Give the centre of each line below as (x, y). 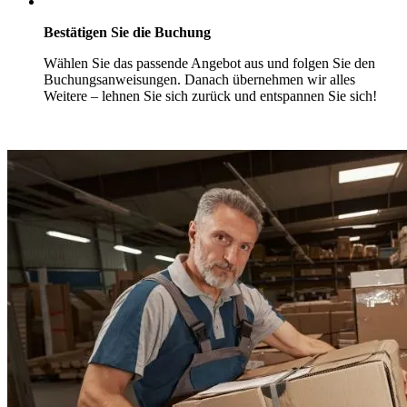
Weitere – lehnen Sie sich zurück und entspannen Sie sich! (210, 96)
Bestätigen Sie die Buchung (127, 33)
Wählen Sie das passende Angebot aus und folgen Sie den (209, 64)
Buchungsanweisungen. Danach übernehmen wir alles (199, 80)
